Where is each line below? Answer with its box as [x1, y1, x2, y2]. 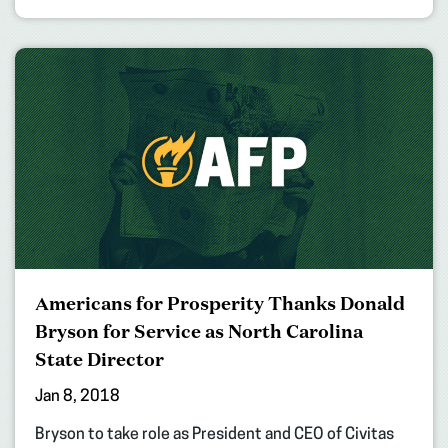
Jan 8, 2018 [35, 388, 120, 405]
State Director [35, 346, 164, 371]
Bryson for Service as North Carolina [35, 318, 363, 343]
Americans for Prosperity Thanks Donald [35, 290, 405, 315]
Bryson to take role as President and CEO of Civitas [35, 426, 394, 443]
